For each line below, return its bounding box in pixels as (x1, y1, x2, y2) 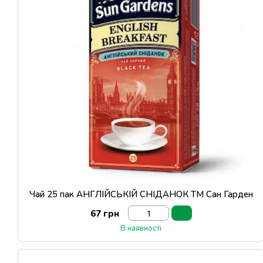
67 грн (90, 208, 119, 218)
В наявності (120, 223, 161, 232)
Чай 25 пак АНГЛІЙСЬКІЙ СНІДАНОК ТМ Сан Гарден (29, 188, 253, 199)
